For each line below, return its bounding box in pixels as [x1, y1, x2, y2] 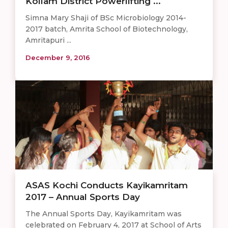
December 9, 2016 [25, 53, 90, 62]
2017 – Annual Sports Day [25, 191, 140, 202]
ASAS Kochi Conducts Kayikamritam [25, 180, 188, 190]
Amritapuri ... [25, 35, 71, 45]
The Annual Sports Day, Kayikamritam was [25, 209, 182, 218]
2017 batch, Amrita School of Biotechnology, [25, 24, 188, 34]
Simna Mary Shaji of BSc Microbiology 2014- [25, 13, 186, 22]
